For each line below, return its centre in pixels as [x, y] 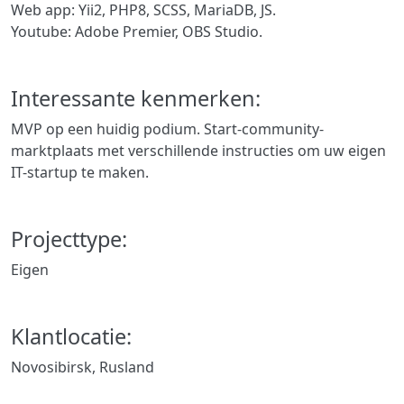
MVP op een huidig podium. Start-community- [167, 129]
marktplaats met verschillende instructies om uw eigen [198, 151]
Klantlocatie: [71, 336]
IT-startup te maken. [80, 172]
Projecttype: [69, 239]
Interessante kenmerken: [136, 98]
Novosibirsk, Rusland [83, 367]
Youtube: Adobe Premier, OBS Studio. [137, 32]
